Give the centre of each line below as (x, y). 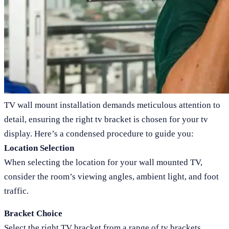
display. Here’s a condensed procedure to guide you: (99, 134)
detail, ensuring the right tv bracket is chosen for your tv (106, 120)
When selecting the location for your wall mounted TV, (103, 163)
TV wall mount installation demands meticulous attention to (112, 105)
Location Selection (39, 148)
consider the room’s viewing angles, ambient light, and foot (111, 177)
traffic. (16, 191)
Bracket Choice (33, 214)
